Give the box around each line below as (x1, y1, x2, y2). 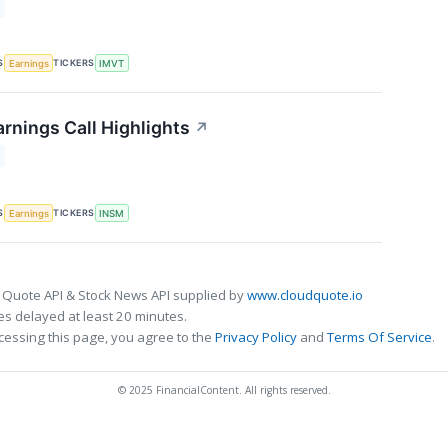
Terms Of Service (327, 327, 432, 346)
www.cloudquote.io (247, 285, 363, 304)
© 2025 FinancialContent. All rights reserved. (117, 382, 331, 397)
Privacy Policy (215, 327, 297, 346)
